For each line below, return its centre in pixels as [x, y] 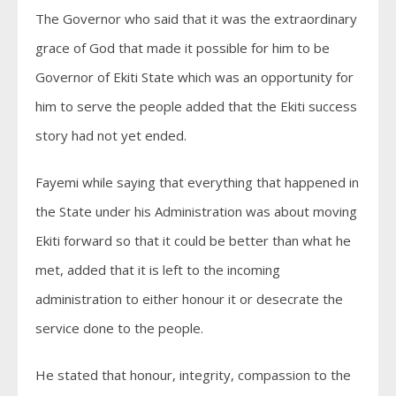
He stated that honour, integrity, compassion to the [193, 375]
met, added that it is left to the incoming [158, 270]
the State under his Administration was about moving [196, 211]
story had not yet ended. [111, 135]
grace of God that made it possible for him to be [183, 48]
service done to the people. [119, 328]
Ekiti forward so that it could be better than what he [193, 240]
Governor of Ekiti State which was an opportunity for [194, 77]
